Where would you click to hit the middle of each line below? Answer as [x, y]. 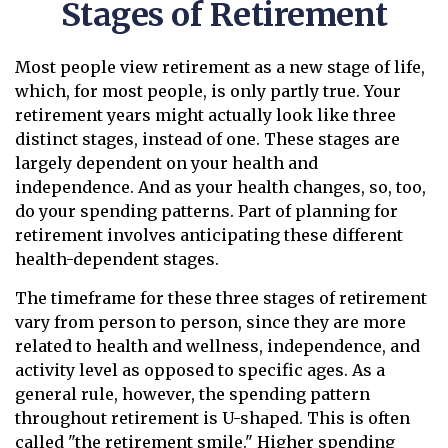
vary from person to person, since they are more [210, 322]
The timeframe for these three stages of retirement [221, 298]
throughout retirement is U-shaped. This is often [212, 418]
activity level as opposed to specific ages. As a [200, 370]
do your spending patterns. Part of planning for [206, 211]
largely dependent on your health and [166, 163]
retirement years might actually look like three [205, 115]
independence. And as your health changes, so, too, [220, 187]
